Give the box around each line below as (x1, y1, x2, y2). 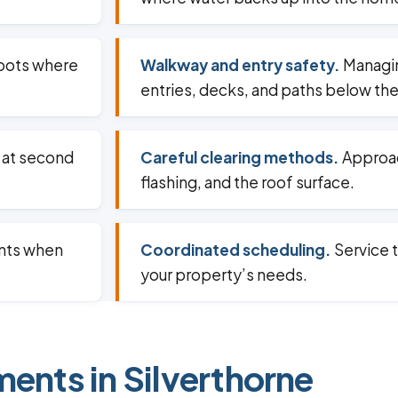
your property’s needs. (140, 265, 307, 285)
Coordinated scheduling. (140, 240, 331, 260)
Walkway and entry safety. (140, 55, 340, 76)
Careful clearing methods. (140, 147, 339, 168)
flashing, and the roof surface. (140, 172, 354, 193)
